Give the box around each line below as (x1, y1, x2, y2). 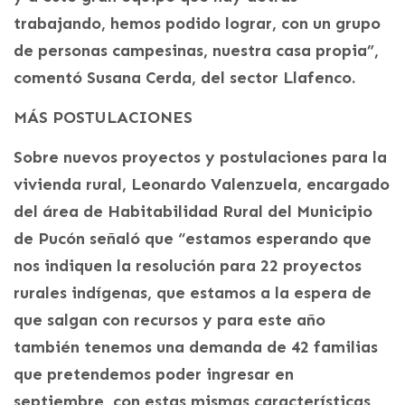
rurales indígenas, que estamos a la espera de (14, 282, 372, 303)
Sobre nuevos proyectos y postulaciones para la (14, 146, 387, 167)
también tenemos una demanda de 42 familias (14, 336, 378, 357)
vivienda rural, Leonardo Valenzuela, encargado (14, 174, 390, 194)
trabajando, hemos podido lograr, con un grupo (14, 13, 381, 33)
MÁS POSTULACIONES (14, 107, 193, 127)
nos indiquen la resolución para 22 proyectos (14, 255, 362, 276)
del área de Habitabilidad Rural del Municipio (14, 201, 372, 221)
